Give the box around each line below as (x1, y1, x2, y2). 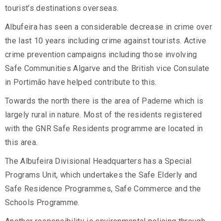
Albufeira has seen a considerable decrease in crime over (5, 22, 212, 32)
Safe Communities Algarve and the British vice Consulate (5, 64, 210, 74)
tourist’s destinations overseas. (5, 3, 119, 13)
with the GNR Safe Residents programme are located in (5, 124, 203, 134)
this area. (5, 138, 38, 147)
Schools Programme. (5, 198, 80, 208)
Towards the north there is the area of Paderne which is (5, 96, 204, 106)
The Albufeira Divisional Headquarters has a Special (5, 156, 192, 166)
